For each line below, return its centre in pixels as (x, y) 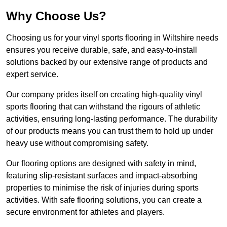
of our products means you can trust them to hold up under (110, 131)
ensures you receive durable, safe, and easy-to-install (102, 50)
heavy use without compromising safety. (77, 143)
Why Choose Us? (56, 16)
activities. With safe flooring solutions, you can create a (104, 200)
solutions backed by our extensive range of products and (107, 62)
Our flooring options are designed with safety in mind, (101, 164)
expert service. (32, 74)
